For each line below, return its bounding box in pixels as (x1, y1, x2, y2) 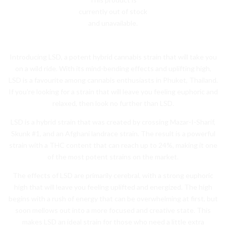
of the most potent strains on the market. (47, 152, 179, 161)
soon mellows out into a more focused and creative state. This (15, 205, 211, 214)
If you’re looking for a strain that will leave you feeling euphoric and (8, 87, 218, 96)
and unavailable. (88, 18, 138, 27)
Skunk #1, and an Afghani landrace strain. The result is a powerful (11, 129, 215, 138)
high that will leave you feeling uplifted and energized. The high (14, 182, 212, 191)
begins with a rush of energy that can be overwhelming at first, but (8, 194, 218, 203)
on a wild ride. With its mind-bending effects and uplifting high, (15, 64, 211, 73)
